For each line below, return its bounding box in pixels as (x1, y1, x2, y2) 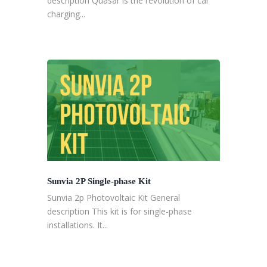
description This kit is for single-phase (47, 206, 192, 218)
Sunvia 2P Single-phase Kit (47, 175, 151, 186)
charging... (47, 8, 85, 20)
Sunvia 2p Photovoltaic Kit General (47, 192, 180, 204)
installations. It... (47, 219, 108, 231)
